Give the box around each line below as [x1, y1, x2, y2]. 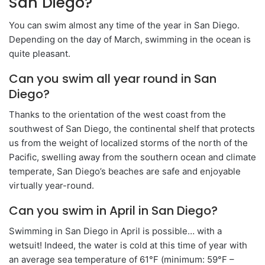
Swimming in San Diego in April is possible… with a [9, 225, 222, 237]
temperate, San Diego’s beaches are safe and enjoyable [9, 165, 241, 177]
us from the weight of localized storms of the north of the [9, 137, 248, 148]
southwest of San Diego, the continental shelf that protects [9, 122, 255, 134]
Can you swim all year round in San [9, 70, 216, 87]
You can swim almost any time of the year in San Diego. [9, 19, 240, 31]
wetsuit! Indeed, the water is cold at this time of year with [9, 239, 247, 251]
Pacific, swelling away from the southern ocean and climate [9, 151, 256, 163]
